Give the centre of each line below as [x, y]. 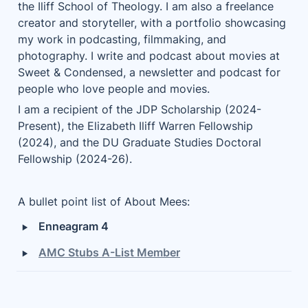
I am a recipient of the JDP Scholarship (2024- [140, 109]
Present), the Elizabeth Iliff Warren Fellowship [135, 126]
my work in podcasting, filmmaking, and [122, 39]
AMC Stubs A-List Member [109, 252]
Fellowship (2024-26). [75, 159]
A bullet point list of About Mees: [104, 201]
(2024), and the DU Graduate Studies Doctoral [140, 142]
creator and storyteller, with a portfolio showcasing [152, 23]
